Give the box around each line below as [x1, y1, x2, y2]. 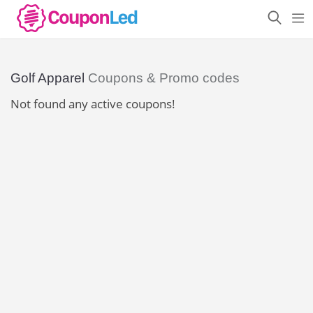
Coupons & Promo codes [85, 71, 240, 85]
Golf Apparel [10, 71, 85, 85]
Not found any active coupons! [10, 96, 175, 112]
